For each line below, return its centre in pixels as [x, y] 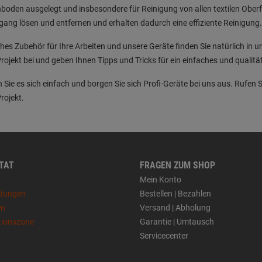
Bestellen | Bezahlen [175, 194]
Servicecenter [164, 236]
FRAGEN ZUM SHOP [177, 165]
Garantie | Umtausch [177, 222]
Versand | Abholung [175, 208]
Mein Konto [161, 180]
